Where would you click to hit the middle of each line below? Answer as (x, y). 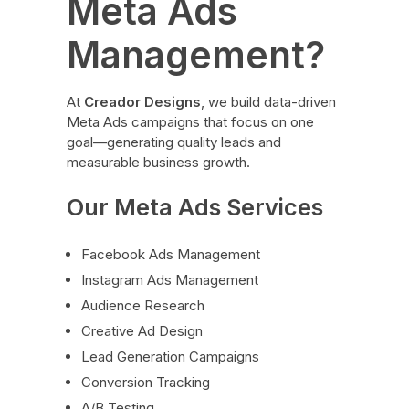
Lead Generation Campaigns (171, 356)
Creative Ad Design (142, 330)
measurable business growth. (158, 163)
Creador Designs (142, 102)
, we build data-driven (268, 102)
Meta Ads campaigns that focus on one (190, 122)
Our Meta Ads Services (194, 207)
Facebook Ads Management (171, 254)
